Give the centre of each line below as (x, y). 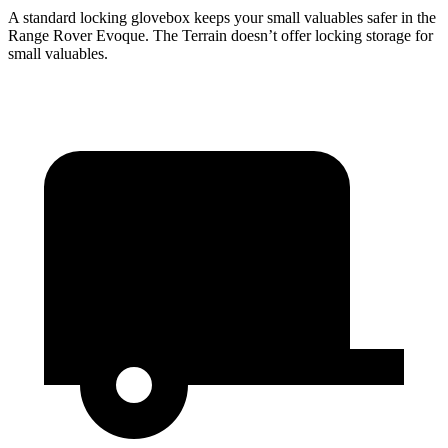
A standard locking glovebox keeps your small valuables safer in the (222, 18)
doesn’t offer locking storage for (330, 36)
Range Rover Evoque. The (95, 36)
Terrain (204, 36)
